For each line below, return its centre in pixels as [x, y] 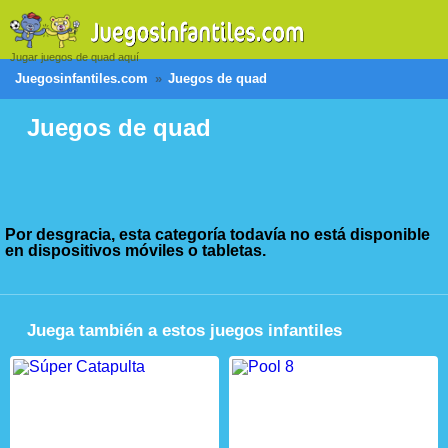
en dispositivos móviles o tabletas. [135, 250]
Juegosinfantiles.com [81, 78]
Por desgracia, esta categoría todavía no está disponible [217, 234]
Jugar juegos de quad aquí [74, 57]
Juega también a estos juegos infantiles [184, 330]
